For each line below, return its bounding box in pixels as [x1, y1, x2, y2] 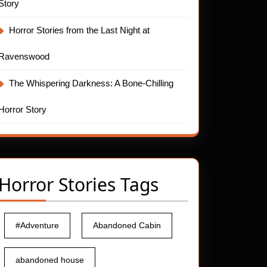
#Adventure [15, 221, 59, 231]
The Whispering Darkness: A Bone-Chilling [9, 78, 173, 89]
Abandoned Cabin [93, 221, 161, 231]
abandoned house [15, 255, 84, 265]
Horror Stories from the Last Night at [9, 25, 150, 36]
